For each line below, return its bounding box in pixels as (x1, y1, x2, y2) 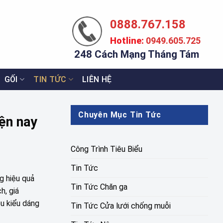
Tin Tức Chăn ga (71, 182, 127, 192)
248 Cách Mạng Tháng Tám (74, 48, 199, 60)
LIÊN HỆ (82, 75, 112, 84)
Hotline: (110, 35, 144, 46)
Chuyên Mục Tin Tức (78, 110, 161, 119)
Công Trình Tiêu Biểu (71, 144, 142, 154)
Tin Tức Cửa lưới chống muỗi (71, 201, 171, 211)
